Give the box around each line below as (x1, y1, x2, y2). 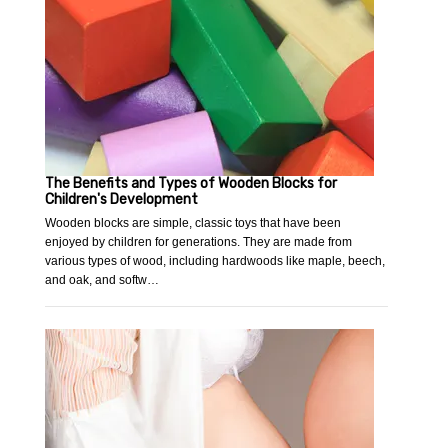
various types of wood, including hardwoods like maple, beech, (45, 254, 386, 269)
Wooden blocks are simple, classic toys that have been (45, 216, 342, 231)
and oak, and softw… (45, 273, 160, 288)
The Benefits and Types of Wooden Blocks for (45, 175, 338, 193)
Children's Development (45, 191, 199, 209)
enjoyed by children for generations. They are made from (45, 235, 353, 250)
